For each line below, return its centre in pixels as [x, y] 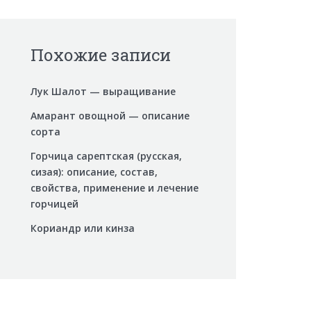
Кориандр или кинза [83, 228]
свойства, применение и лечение [115, 188]
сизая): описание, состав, [94, 172]
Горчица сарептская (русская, [106, 156]
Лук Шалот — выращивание [103, 91]
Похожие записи [101, 55]
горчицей [54, 204]
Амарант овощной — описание [110, 116]
